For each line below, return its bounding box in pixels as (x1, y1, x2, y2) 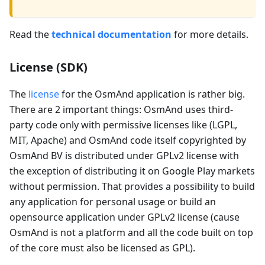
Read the (9, 28, 51, 41)
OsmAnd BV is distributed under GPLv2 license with (9, 149, 239, 163)
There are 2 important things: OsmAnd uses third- (9, 103, 233, 117)
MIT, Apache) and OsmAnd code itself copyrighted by (9, 134, 246, 147)
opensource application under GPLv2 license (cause (9, 211, 240, 224)
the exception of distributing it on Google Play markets (9, 164, 255, 178)
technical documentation (51, 28, 172, 41)
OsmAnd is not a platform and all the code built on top (9, 226, 253, 240)
